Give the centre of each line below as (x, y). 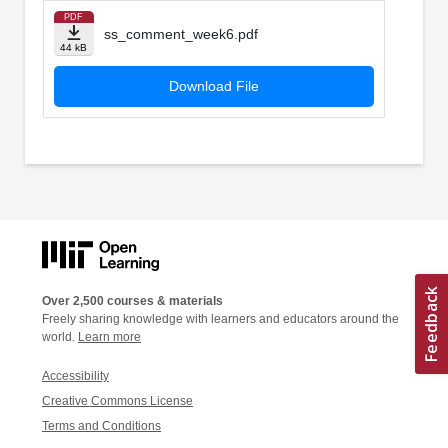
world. (60, 336)
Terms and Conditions (101, 425)
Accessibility (75, 375)
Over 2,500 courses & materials (132, 300)
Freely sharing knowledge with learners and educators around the (220, 318)
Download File (213, 86)
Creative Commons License (117, 400)
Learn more (109, 336)
